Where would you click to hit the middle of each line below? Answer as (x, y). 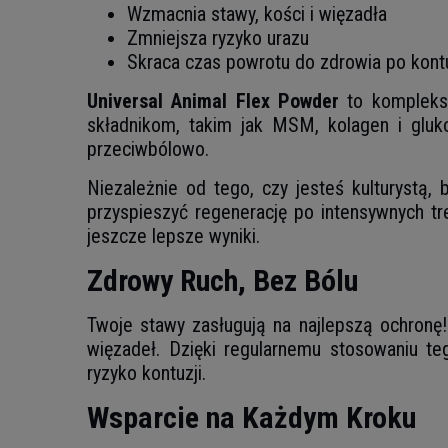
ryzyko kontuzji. (146, 373)
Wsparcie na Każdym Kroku (251, 417)
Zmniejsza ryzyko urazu (218, 38)
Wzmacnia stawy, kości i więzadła (257, 14)
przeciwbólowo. (148, 149)
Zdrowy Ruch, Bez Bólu (222, 280)
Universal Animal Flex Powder (213, 101)
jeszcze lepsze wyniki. (173, 236)
